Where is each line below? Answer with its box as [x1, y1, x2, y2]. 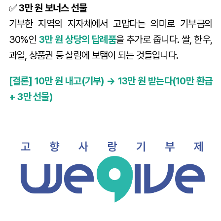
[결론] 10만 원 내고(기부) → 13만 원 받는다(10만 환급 [8, 74, 213, 87]
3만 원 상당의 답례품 [38, 33, 116, 45]
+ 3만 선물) [8, 90, 53, 103]
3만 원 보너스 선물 [19, 1, 87, 14]
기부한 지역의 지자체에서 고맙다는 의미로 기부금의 [8, 17, 213, 30]
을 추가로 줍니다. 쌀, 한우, [116, 33, 213, 45]
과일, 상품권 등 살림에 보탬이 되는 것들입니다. [8, 49, 179, 61]
